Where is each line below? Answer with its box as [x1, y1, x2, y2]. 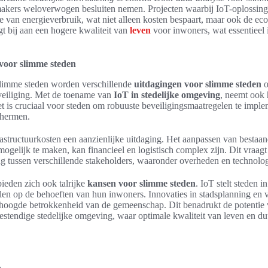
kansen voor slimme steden [87, 178, 196, 188]
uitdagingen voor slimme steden [134, 79, 261, 89]
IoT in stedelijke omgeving [114, 90, 220, 100]
